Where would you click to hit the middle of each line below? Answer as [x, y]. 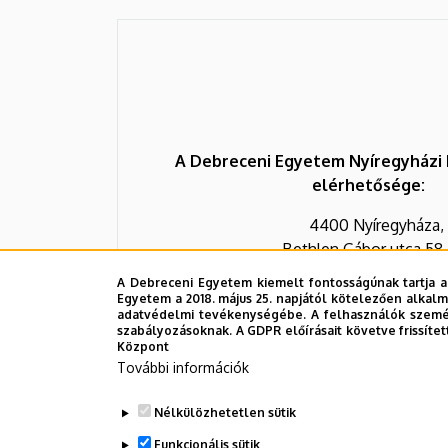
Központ [143, 346]
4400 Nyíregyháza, [368, 224]
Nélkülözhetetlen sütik [224, 412]
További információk [183, 367]
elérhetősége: [368, 184]
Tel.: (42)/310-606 [368, 272]
